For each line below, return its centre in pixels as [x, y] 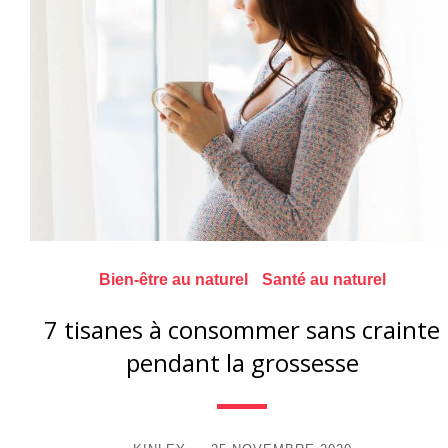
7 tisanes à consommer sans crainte [242, 329]
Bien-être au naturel [173, 279]
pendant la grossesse [242, 362]
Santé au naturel [323, 279]
